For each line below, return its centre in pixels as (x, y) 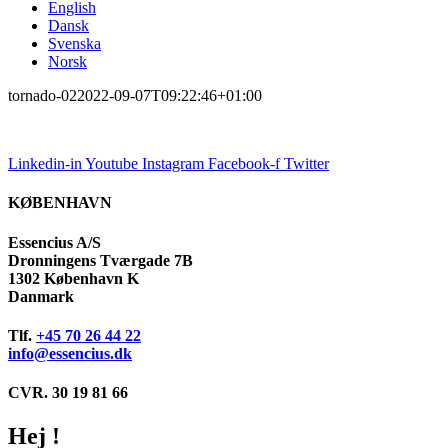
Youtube (111, 163)
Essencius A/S (54, 242)
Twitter (306, 163)
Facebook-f (244, 163)
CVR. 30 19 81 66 (68, 393)
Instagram (173, 163)
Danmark (41, 296)
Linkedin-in (45, 163)
